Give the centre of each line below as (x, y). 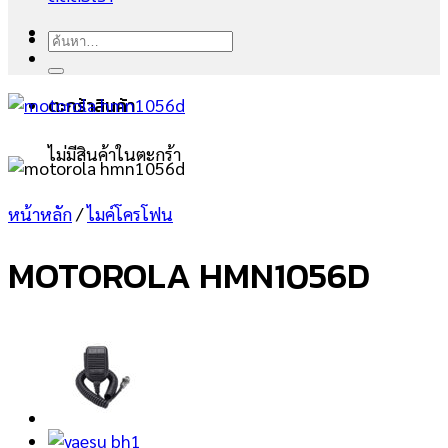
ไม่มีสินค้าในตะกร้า (114, 154)
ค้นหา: (70, 37)
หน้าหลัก (40, 214)
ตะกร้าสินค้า (91, 105)
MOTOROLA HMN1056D (189, 275)
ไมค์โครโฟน (130, 214)
